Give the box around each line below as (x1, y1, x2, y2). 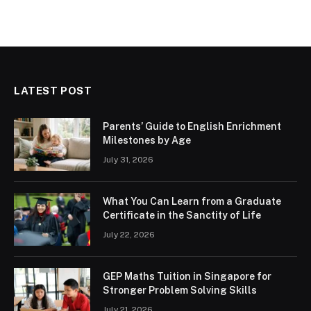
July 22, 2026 (103, 230, 155, 239)
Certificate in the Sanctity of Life (103, 210, 261, 221)
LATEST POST (14, 85, 92, 96)
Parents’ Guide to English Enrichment (103, 121, 281, 132)
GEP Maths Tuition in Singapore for (103, 271, 271, 282)
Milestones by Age (103, 135, 191, 146)
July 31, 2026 (103, 155, 153, 165)
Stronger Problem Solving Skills (103, 285, 257, 296)
